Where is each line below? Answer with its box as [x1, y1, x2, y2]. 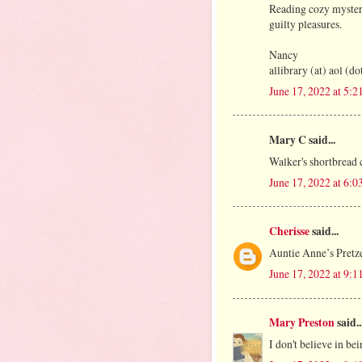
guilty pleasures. [269, 15, 342, 32]
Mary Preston [269, 314, 335, 331]
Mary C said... [269, 131, 335, 148]
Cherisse [269, 223, 309, 240]
